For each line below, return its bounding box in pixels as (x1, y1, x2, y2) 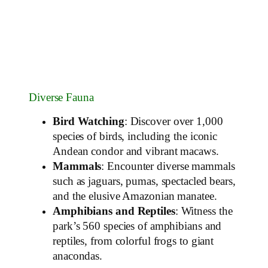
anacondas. (53, 250, 103, 263)
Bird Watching (53, 115, 124, 128)
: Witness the (175, 205, 233, 218)
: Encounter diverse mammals (101, 160, 235, 173)
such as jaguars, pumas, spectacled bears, (53, 175, 236, 188)
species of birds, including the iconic (53, 130, 218, 143)
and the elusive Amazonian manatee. (53, 190, 217, 203)
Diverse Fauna (29, 91, 94, 103)
